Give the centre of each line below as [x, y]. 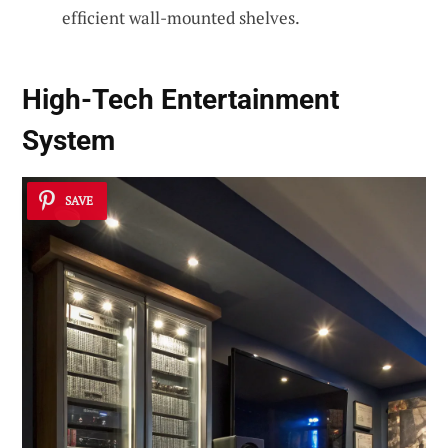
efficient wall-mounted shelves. [181, 17]
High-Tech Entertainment [180, 100]
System [68, 141]
